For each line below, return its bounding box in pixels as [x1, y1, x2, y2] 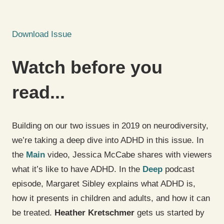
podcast [162, 164, 194, 174]
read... [12, 82, 65, 103]
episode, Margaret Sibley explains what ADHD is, [12, 179, 195, 189]
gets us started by [134, 208, 204, 218]
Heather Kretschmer [54, 208, 134, 218]
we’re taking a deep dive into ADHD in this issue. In [12, 135, 203, 145]
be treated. [12, 208, 54, 218]
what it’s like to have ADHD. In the [12, 164, 142, 174]
